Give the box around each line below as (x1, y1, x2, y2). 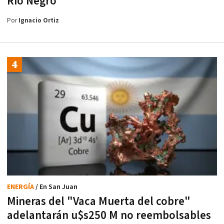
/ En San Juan (35, 182, 77, 191)
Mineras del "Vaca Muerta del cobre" (7, 193, 190, 209)
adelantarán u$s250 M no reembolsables (7, 207, 211, 223)
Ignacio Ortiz (18, 16, 59, 25)
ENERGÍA (7, 182, 35, 191)
